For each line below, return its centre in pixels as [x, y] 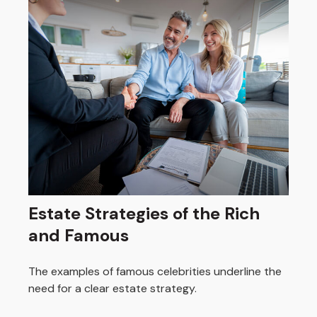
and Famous [79, 236]
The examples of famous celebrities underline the [155, 272]
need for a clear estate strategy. [113, 289]
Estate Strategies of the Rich [144, 214]
